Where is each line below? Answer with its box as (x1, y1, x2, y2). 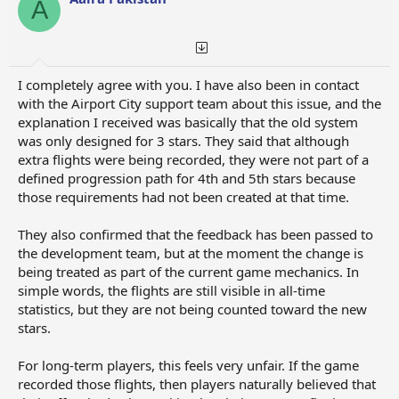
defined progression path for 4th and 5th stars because (18, 169, 355, 188)
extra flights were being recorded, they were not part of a (18, 151, 369, 169)
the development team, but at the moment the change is (18, 244, 363, 263)
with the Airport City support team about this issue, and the (18, 94, 381, 113)
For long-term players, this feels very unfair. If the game (18, 356, 359, 375)
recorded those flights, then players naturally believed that (18, 375, 376, 394)
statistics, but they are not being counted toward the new (18, 300, 367, 319)
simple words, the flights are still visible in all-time (18, 281, 325, 300)
